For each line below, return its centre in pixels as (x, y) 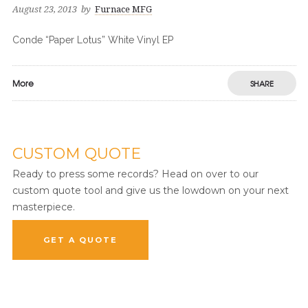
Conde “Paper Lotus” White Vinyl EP (92, 40)
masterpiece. (43, 207)
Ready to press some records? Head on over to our (135, 174)
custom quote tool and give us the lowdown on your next (150, 190)
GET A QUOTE (80, 240)
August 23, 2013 (44, 9)
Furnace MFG (123, 9)
